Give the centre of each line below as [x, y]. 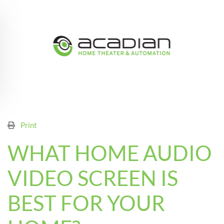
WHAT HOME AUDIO [110, 153]
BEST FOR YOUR [86, 203]
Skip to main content [51, 23]
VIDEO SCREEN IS [93, 178]
